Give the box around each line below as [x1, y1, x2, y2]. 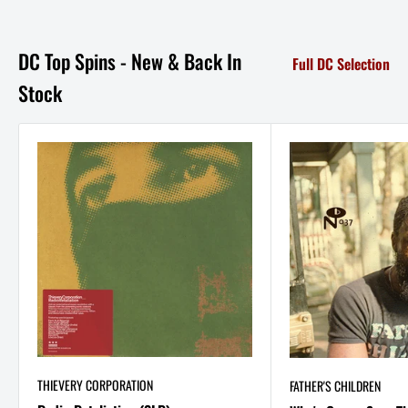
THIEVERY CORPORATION [37, 374, 153, 394]
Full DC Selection [292, 53, 390, 75]
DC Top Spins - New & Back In [18, 46, 241, 76]
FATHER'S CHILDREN [289, 375, 381, 395]
